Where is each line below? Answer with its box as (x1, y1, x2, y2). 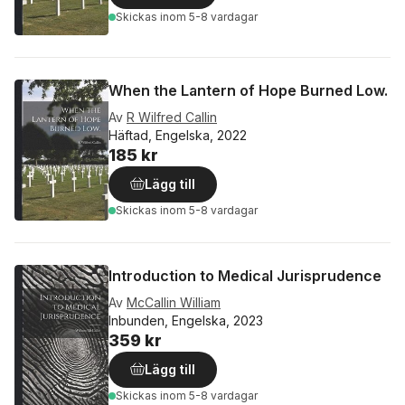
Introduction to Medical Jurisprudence (108, 266, 381, 285)
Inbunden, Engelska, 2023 (108, 312, 263, 328)
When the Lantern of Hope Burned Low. (108, 80, 388, 99)
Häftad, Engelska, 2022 (108, 127, 247, 143)
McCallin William (127, 294, 221, 310)
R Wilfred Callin (127, 108, 217, 125)
